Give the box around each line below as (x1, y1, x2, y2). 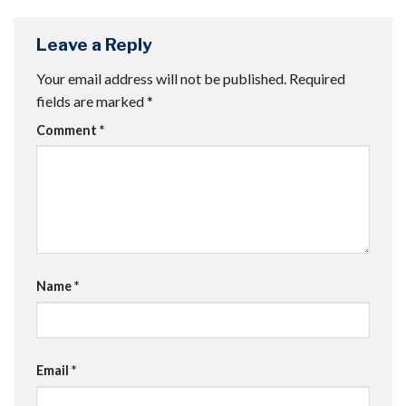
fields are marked (36, 92, 147, 110)
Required (289, 69, 345, 87)
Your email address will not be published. (36, 69, 286, 87)
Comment (36, 121, 100, 138)
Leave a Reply (36, 34, 156, 56)
